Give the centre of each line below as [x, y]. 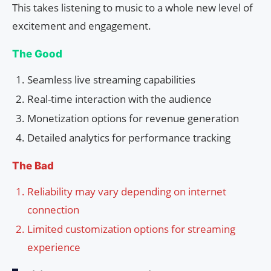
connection [53, 210]
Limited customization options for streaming [131, 229]
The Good [37, 54]
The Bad [33, 166]
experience [54, 247]
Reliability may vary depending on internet [127, 192]
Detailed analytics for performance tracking [129, 138]
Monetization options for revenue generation [133, 119]
